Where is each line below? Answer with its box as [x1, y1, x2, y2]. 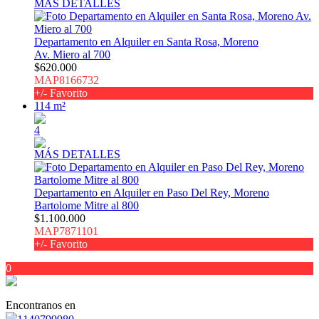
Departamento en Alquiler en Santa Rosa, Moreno [34, 36, 258, 48]
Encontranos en [6, 299, 75, 312]
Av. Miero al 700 [34, 48, 110, 61]
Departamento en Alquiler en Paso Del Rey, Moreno [34, 187, 269, 199]
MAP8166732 [34, 74, 99, 87]
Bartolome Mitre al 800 [34, 199, 139, 212]
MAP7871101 [34, 225, 98, 238]
